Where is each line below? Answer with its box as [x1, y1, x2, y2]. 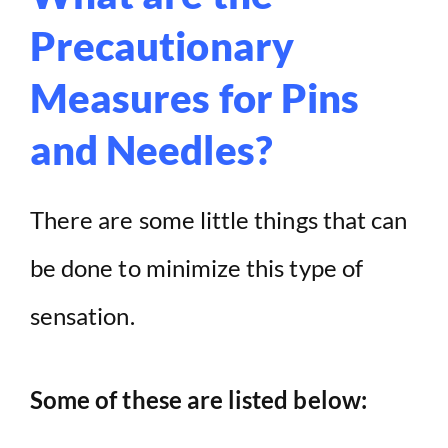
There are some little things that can [30, 205, 408, 235]
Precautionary [30, 22, 294, 71]
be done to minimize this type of [30, 253, 363, 283]
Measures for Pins [30, 74, 360, 123]
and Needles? [30, 126, 273, 175]
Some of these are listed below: [30, 385, 367, 415]
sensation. [30, 301, 135, 331]
